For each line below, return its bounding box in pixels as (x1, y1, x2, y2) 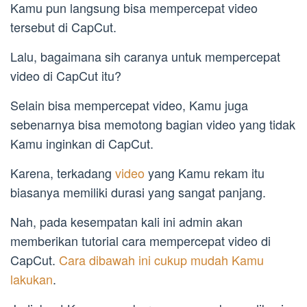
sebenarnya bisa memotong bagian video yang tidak (10, 115, 295, 134)
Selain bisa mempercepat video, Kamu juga (10, 96, 248, 114)
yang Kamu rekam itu (145, 164, 265, 182)
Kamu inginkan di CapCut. (10, 134, 153, 153)
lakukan (10, 270, 53, 288)
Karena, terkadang (10, 164, 115, 182)
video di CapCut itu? (10, 66, 121, 85)
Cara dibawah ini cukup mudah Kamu (59, 251, 264, 269)
